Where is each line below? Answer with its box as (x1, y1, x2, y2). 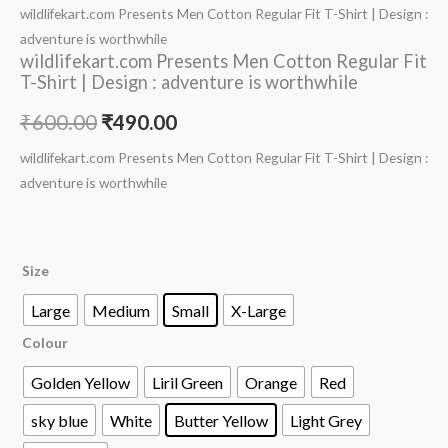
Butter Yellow (174, 410, 268, 430)
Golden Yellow (31, 372, 130, 392)
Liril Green (152, 372, 223, 392)
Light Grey (290, 410, 362, 430)
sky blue (31, 410, 88, 430)
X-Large (231, 300, 286, 320)
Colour (22, 334, 68, 352)
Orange (245, 372, 297, 392)
